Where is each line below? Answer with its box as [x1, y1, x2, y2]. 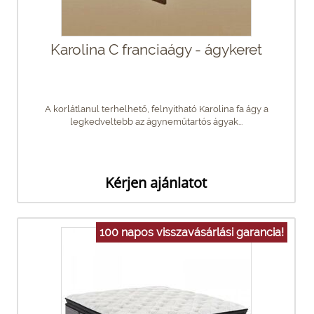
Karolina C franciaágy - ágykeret [50, 40, 262, 58]
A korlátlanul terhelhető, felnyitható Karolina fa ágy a [44, 103, 268, 114]
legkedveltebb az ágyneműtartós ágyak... [70, 116, 243, 127]
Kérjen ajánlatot [105, 172, 207, 192]
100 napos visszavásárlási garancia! [100, 225, 284, 239]
